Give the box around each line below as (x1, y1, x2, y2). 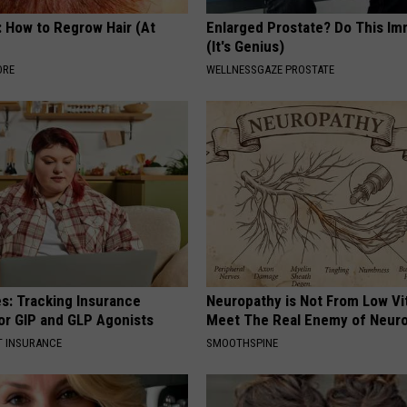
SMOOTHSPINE (206, 336, 279, 351)
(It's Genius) (206, 37, 285, 56)
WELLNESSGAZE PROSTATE (206, 63, 335, 77)
